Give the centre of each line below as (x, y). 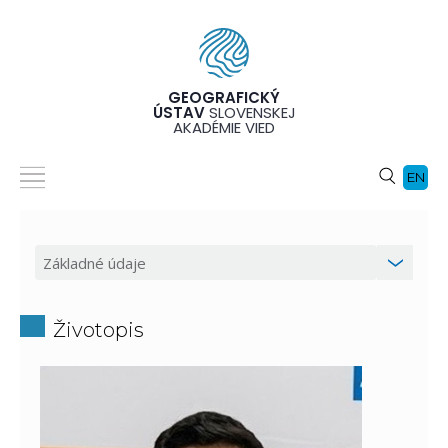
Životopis (98, 330)
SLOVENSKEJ (250, 113)
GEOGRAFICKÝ (224, 98)
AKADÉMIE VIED (224, 128)
